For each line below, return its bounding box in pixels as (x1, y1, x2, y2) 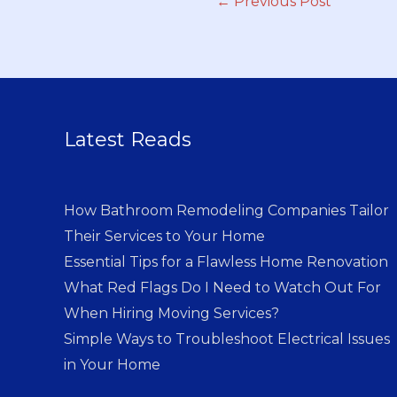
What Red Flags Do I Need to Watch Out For (64, 279, 381, 297)
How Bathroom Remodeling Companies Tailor (64, 202, 389, 220)
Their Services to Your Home (64, 228, 265, 245)
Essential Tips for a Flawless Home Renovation (64, 253, 388, 271)
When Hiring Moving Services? (64, 305, 279, 323)
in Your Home (64, 356, 160, 374)
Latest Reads (64, 128, 191, 152)
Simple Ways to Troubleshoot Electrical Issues (64, 331, 390, 348)
